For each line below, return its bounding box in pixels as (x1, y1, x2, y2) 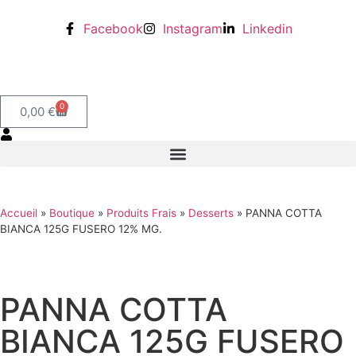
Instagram (163, 21, 222, 37)
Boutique (49, 207, 95, 219)
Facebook (83, 21, 143, 37)
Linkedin (242, 21, 292, 37)
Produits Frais (106, 207, 176, 219)
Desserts (188, 207, 234, 219)
